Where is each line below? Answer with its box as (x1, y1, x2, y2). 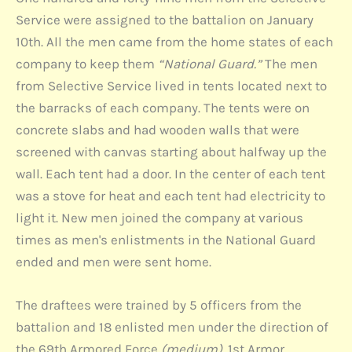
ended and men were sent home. (16, 254, 211, 269)
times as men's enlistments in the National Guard (16, 232, 316, 247)
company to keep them (16, 56, 158, 71)
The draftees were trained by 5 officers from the (16, 297, 302, 313)
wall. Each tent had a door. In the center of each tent (16, 166, 325, 181)
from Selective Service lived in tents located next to (16, 78, 327, 93)
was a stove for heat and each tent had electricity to (16, 188, 325, 203)
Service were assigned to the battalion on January (16, 12, 313, 27)
